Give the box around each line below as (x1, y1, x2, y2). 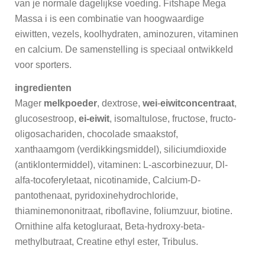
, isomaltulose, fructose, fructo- (109, 113, 236, 124)
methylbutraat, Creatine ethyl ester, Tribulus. (15, 236, 198, 247)
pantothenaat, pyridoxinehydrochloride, (15, 190, 178, 201)
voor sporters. (15, 59, 72, 70)
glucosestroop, (15, 113, 79, 124)
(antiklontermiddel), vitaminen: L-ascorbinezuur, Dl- (15, 159, 228, 170)
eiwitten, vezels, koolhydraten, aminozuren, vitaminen (15, 28, 238, 39)
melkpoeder (44, 98, 97, 108)
